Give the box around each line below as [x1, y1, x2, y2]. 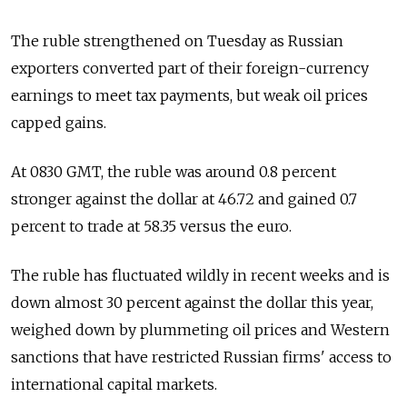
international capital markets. [11, 375, 217, 394]
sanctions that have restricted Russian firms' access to [11, 348, 392, 367]
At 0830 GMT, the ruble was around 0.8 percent [11, 163, 336, 182]
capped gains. [11, 114, 106, 133]
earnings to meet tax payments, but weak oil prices [11, 86, 368, 105]
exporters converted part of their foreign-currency [11, 59, 369, 78]
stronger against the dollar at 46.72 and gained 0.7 [11, 190, 357, 209]
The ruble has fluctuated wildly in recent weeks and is [11, 266, 390, 285]
